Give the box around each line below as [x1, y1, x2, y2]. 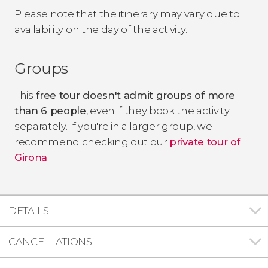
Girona [14, 151, 48, 163]
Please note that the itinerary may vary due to [14, 7, 240, 20]
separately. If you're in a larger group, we [14, 120, 212, 132]
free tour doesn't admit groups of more [33, 89, 235, 101]
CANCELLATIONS [8, 235, 92, 248]
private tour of [169, 135, 240, 148]
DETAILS [8, 204, 49, 217]
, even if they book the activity [86, 104, 230, 117]
